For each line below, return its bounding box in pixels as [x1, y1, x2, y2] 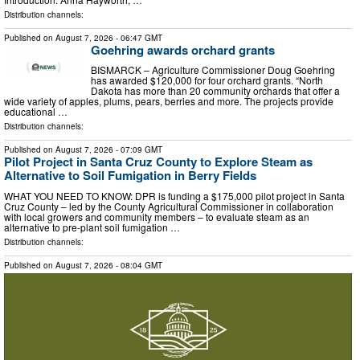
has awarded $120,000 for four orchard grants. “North [91, 73, 323, 88]
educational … [4, 104, 67, 119]
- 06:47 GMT [113, 31, 162, 43]
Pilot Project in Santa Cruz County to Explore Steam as [4, 153, 313, 171]
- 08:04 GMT [113, 260, 162, 272]
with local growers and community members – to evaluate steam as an [4, 210, 309, 224]
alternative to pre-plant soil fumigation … [4, 220, 180, 235]
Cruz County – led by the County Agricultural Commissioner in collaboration [4, 199, 333, 214]
